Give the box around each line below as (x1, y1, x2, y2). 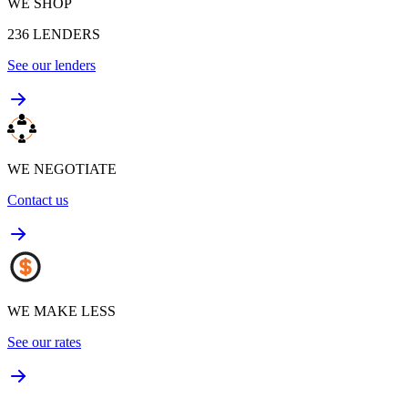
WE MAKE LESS (7, 302, 116, 319)
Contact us (7, 191, 68, 208)
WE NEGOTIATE (7, 160, 117, 177)
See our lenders (7, 56, 96, 73)
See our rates (7, 333, 81, 350)
